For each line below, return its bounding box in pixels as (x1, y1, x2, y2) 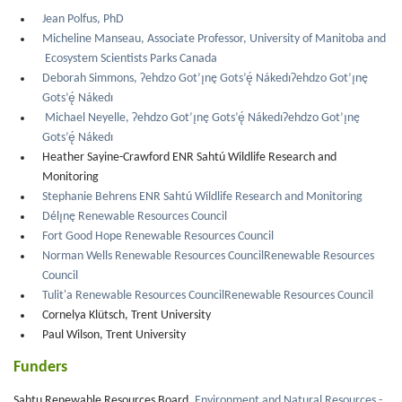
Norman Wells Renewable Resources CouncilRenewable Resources (42, 249, 374, 263)
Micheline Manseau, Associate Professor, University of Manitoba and (42, 31, 386, 46)
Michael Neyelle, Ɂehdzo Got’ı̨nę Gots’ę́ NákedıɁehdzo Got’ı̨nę (45, 110, 360, 125)
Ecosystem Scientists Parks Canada (42, 51, 217, 66)
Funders (13, 358, 71, 376)
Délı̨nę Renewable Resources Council (42, 209, 227, 223)
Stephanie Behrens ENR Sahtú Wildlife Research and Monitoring (42, 189, 363, 204)
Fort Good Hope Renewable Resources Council (42, 229, 274, 243)
